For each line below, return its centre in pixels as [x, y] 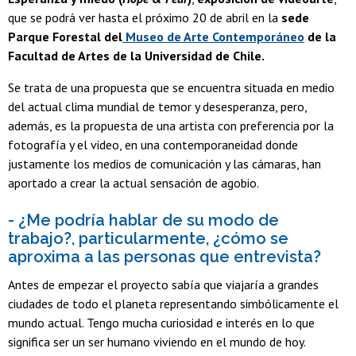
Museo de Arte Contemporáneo [213, 37]
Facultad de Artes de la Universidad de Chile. [137, 56]
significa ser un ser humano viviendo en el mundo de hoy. [157, 342]
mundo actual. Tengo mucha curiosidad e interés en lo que [161, 323]
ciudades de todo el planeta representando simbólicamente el [173, 304]
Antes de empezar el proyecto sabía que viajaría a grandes [163, 285]
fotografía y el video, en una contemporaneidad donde [153, 145]
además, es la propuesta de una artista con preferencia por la [171, 126]
